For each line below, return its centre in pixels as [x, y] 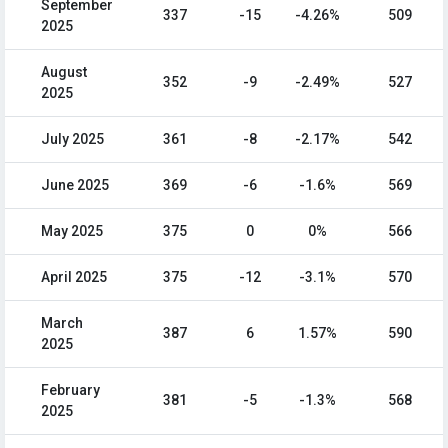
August [64, 72]
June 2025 [75, 185]
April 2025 [74, 277]
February [70, 390]
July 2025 [72, 139]
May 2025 [72, 231]
